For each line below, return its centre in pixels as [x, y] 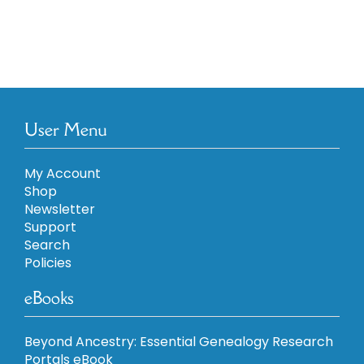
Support [50, 227]
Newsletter [59, 209]
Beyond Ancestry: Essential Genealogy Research [178, 341]
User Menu [65, 129]
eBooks [49, 297]
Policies [48, 262]
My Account [62, 173]
